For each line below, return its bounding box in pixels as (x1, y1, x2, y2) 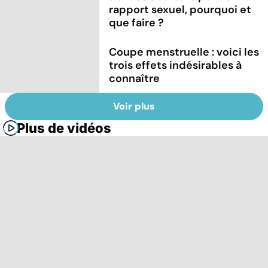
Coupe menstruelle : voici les (109, 44, 260, 59)
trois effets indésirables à (109, 57, 242, 72)
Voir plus (113, 100, 155, 113)
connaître (109, 71, 160, 86)
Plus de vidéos (17, 120, 111, 136)
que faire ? (109, 15, 165, 30)
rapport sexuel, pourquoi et (109, 2, 252, 17)
